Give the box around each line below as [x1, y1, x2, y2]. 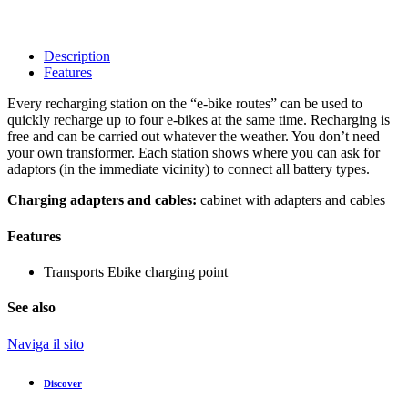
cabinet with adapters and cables [197, 192, 385, 209]
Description [44, 48, 110, 65]
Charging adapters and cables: [7, 192, 197, 209]
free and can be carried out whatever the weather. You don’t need [7, 128, 380, 145]
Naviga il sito [7, 335, 84, 352]
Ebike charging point [107, 263, 228, 280]
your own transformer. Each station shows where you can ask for [7, 145, 380, 161]
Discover [44, 378, 82, 390]
